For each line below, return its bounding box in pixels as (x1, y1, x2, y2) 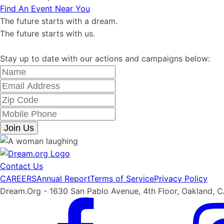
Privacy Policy (154, 173, 207, 183)
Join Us (4, 123, 34, 133)
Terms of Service (90, 173, 154, 183)
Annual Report (36, 173, 90, 183)
